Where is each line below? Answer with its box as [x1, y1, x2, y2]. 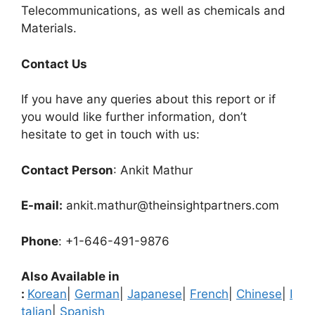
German [75, 287, 120, 301]
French [190, 287, 229, 301]
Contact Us [21, 56, 87, 71]
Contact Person [21, 162, 113, 177]
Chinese [236, 287, 282, 301]
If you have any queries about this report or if [21, 92, 276, 106]
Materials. [21, 21, 77, 35]
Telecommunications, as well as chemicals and [21, 4, 285, 18]
